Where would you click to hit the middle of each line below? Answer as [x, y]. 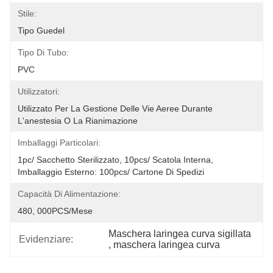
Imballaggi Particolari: [59, 143]
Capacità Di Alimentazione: [69, 194]
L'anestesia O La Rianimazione [78, 121]
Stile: [27, 13]
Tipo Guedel [41, 30]
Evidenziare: [46, 239]
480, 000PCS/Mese [55, 211]
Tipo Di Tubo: [43, 52]
